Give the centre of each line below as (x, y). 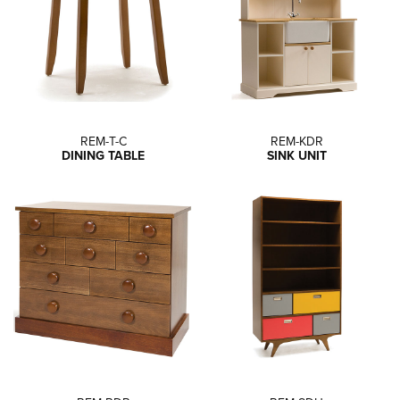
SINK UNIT (296, 155)
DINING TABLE (104, 155)
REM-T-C (103, 141)
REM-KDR (296, 141)
